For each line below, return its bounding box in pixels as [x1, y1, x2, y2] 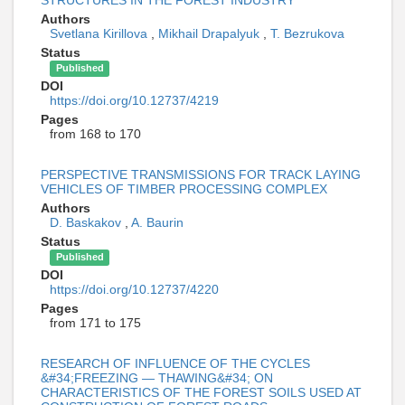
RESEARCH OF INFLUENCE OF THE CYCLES [41, 356, 310, 372]
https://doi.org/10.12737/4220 [50, 282, 219, 297]
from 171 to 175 [50, 316, 141, 331]
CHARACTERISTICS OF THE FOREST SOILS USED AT [41, 385, 362, 400]
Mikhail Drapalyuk [158, 26, 263, 42]
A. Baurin [131, 215, 184, 231]
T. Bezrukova [270, 26, 344, 42]
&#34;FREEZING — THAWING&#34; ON [41, 371, 273, 386]
